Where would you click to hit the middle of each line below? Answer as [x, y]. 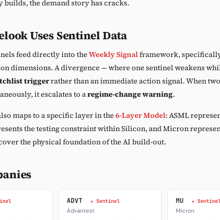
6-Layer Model [140, 115]
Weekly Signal [113, 55]
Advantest [81, 211]
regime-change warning [130, 94]
